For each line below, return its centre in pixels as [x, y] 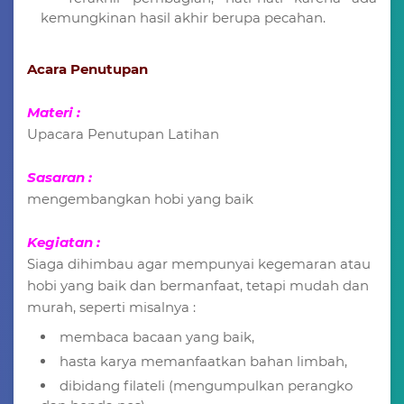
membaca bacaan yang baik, [157, 336]
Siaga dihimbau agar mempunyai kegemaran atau [199, 263]
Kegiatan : [64, 242]
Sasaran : [61, 177]
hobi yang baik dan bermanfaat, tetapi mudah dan [198, 285]
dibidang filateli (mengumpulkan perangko [206, 385]
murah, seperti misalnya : [111, 307]
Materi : [54, 112]
